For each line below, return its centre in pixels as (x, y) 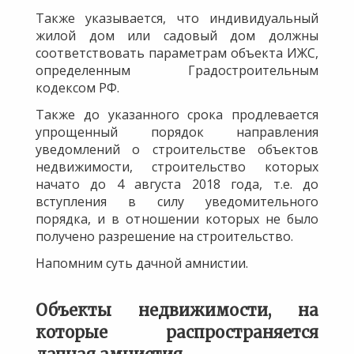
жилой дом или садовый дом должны (177, 35)
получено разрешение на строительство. (164, 236)
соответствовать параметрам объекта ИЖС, (177, 53)
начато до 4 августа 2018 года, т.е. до (177, 184)
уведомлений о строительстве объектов (177, 149)
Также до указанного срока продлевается (177, 114)
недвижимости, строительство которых (177, 166)
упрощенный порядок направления (177, 132)
